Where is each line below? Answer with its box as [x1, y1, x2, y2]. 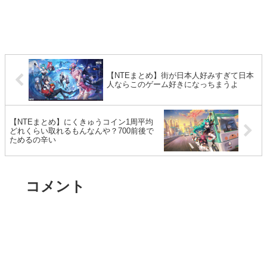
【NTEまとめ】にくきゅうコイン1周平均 [10, 117, 153, 126]
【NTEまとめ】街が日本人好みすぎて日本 [107, 71, 254, 80]
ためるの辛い [10, 135, 56, 144]
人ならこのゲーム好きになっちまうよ [107, 80, 239, 89]
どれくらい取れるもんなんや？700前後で [10, 126, 154, 135]
